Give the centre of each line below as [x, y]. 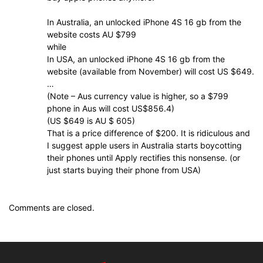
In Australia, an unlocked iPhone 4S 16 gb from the [144, 22]
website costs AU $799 [92, 34]
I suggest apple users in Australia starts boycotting [144, 145]
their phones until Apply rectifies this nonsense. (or [144, 158]
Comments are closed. [52, 208]
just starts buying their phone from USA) [124, 170]
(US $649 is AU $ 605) [91, 121]
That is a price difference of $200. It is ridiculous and [149, 133]
